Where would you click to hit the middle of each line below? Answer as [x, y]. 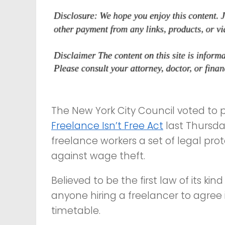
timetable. [76, 211]
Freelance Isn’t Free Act [107, 126]
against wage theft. [98, 156]
